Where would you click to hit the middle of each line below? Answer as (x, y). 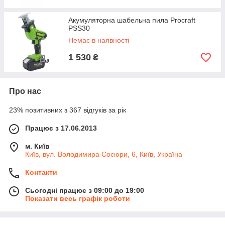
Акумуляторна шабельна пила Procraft (132, 20)
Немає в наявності (99, 40)
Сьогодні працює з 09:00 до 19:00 (85, 190)
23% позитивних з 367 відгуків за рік (68, 110)
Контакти (41, 172)
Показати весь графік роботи (78, 198)
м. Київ (37, 146)
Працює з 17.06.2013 (61, 128)
